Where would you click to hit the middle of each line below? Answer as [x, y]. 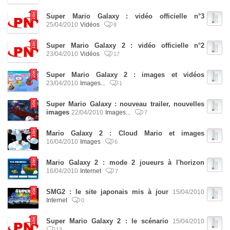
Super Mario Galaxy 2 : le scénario [107, 221]
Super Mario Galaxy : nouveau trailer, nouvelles [125, 104]
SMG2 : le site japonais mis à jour [107, 192]
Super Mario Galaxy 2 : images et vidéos [125, 75]
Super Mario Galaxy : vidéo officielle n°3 [125, 16]
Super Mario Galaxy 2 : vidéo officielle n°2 [125, 45]
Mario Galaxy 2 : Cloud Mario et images [125, 133]
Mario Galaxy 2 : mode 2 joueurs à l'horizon [125, 162]
